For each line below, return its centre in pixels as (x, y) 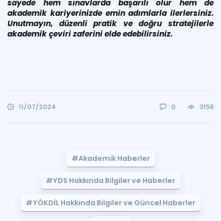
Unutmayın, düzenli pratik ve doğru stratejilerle (110, 23)
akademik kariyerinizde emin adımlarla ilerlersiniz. (110, 13)
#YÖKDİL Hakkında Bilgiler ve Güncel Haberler (110, 203)
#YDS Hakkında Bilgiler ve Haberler (110, 180)
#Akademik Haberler (110, 158)
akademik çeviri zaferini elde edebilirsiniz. (90, 34)
